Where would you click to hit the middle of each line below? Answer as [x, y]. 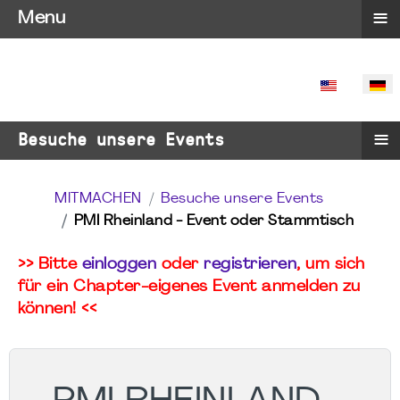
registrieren [250, 265]
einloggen [119, 265]
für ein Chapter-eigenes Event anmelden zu [189, 287]
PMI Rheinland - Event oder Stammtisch [213, 221]
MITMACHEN [98, 199]
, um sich [331, 265]
